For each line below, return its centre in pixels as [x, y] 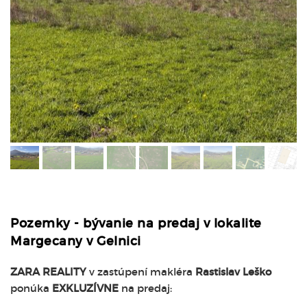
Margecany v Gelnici [76, 241]
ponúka [31, 288]
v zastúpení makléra [141, 272]
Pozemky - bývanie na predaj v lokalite [136, 223]
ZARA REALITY [48, 272]
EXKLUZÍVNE [85, 288]
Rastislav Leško [233, 272]
